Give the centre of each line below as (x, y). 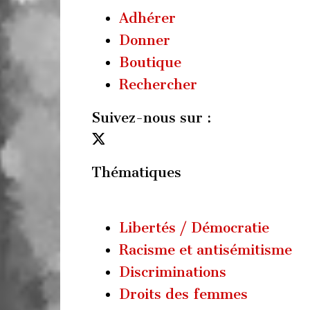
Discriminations (173, 272)
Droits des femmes (183, 294)
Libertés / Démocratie (194, 227)
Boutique (150, 62)
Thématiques (136, 172)
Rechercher (158, 84)
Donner (145, 40)
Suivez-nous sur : (151, 117)
